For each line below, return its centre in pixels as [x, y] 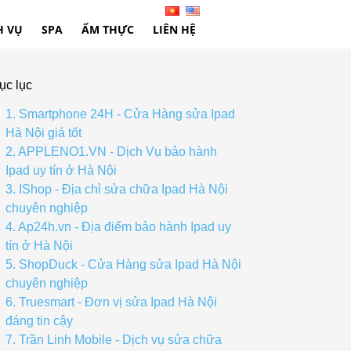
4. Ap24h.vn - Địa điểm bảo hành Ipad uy [118, 227]
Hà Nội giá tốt [43, 133]
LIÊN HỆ [174, 29]
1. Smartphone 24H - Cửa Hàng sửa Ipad [120, 114]
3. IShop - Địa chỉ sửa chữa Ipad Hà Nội [117, 189]
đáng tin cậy [39, 321]
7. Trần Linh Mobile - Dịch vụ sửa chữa [114, 340]
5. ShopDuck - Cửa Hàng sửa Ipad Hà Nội [123, 264]
